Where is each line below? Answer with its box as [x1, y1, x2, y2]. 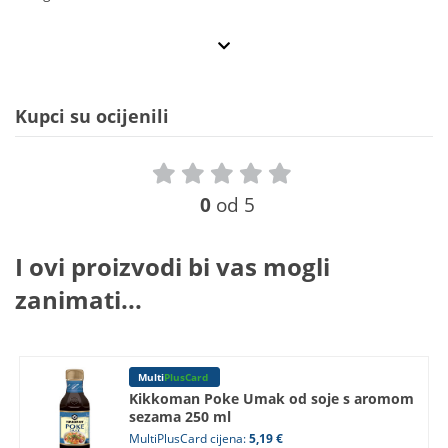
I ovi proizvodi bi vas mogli [15, 250, 330, 284]
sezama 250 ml [128, 407, 231, 427]
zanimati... [15, 283, 142, 317]
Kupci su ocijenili [15, 104, 169, 129]
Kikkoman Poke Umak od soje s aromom [128, 389, 414, 409]
